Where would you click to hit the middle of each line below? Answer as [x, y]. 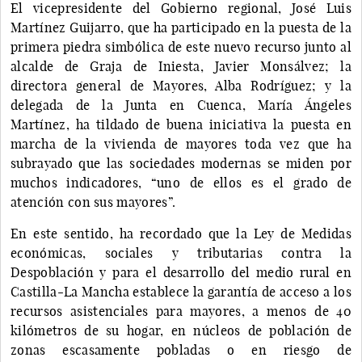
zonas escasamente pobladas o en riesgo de [181, 349]
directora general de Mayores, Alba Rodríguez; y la [181, 85]
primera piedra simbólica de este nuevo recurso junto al [181, 46]
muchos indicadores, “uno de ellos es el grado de [181, 182]
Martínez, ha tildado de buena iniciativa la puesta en [181, 124]
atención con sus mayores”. [93, 202]
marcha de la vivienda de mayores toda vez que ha [181, 143]
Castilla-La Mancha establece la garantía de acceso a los [181, 291]
